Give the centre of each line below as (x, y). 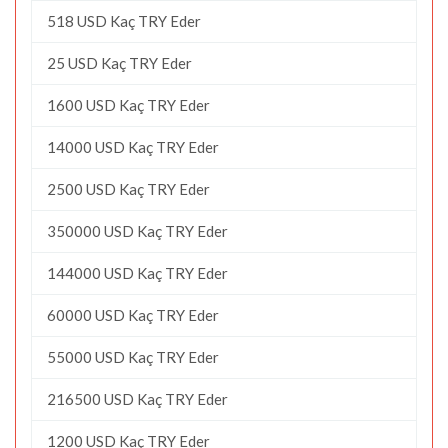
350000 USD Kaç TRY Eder (137, 230)
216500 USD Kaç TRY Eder (137, 398)
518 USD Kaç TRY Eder (124, 20)
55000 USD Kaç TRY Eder (133, 356)
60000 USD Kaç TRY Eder (133, 314)
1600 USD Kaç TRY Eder (128, 104)
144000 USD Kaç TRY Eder (137, 272)
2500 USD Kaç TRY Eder (128, 188)
